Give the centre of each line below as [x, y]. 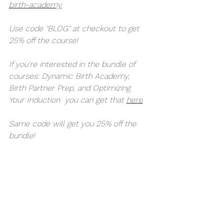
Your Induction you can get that [68, 100]
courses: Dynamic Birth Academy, [70, 76]
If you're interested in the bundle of [73, 64]
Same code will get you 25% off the [74, 123]
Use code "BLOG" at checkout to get [75, 28]
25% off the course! [45, 40]
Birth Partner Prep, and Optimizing [71, 88]
